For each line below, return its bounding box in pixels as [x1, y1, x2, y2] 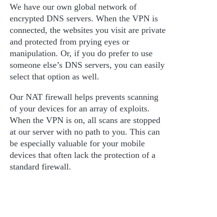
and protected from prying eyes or [10, 36, 129, 46]
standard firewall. [10, 161, 71, 171]
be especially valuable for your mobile [10, 138, 145, 148]
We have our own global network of [10, 1, 137, 12]
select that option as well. [10, 71, 99, 81]
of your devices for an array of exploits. [10, 103, 152, 113]
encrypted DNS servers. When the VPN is [10, 13, 158, 23]
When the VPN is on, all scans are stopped [10, 115, 160, 125]
